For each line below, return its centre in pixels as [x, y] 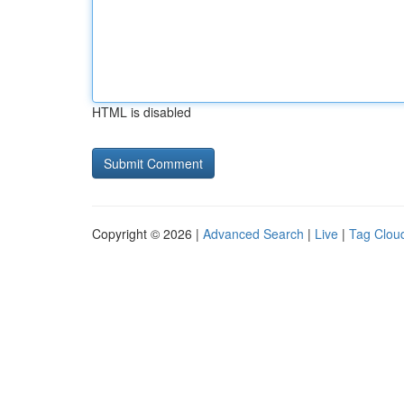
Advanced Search [253, 234]
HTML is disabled [142, 112]
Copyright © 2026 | [147, 234]
